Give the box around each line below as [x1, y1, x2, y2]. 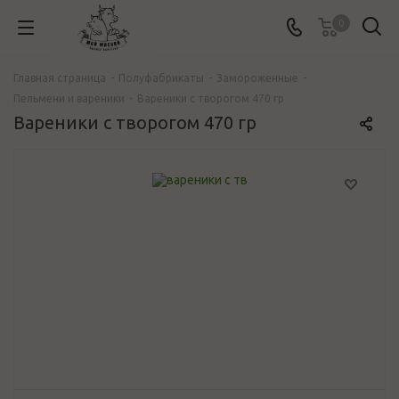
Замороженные [216, 72, 298, 84]
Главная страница [13, 72, 106, 84]
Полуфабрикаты [118, 72, 204, 84]
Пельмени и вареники [13, 93, 125, 104]
